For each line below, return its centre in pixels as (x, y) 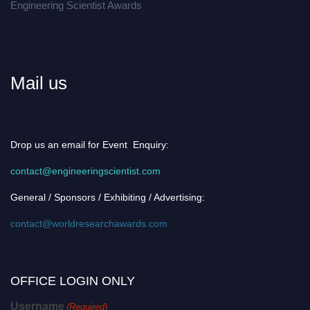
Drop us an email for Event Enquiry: (90, 145)
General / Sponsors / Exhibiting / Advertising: (108, 198)
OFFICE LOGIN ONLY (73, 281)
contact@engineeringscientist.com (85, 171)
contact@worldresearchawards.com (89, 224)
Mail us (39, 83)
